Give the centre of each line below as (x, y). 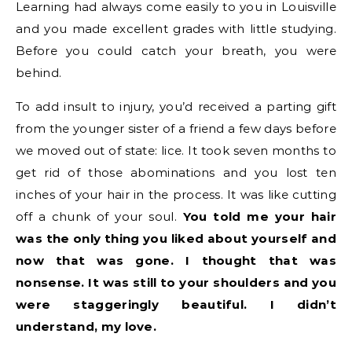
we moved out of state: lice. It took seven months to (176, 150)
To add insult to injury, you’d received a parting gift (176, 106)
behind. (39, 72)
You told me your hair (259, 216)
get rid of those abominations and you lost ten (176, 172)
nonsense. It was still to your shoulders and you (176, 282)
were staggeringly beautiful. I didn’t (176, 304)
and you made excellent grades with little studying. (176, 28)
